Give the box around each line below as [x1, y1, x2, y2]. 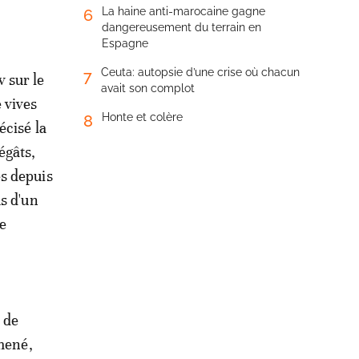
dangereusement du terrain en [102, 21, 261, 34]
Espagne [102, 37, 148, 50]
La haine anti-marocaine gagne [102, 5, 265, 18]
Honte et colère [102, 111, 183, 123]
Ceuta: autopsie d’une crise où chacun [101, 66, 300, 79]
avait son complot [101, 82, 195, 95]
